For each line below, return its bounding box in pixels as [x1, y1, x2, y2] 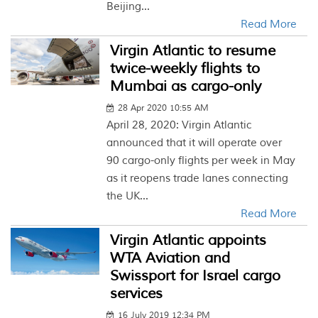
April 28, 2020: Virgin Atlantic [106, 119, 253, 132]
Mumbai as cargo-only [110, 77, 262, 95]
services [110, 285, 163, 302]
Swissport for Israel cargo [110, 267, 281, 285]
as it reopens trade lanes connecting [106, 172, 289, 185]
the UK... [106, 190, 149, 203]
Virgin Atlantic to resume [110, 42, 276, 60]
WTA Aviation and [110, 249, 231, 267]
